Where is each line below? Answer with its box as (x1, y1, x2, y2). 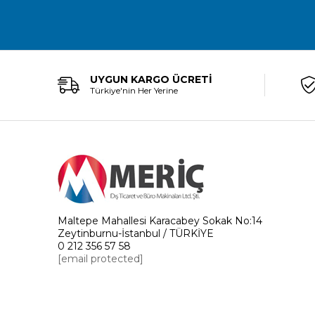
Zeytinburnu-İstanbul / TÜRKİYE (58, 227, 214, 240)
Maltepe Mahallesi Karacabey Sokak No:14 (58, 214, 262, 228)
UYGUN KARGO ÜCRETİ (90, 73, 212, 86)
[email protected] (58, 252, 143, 266)
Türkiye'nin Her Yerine (90, 85, 178, 96)
